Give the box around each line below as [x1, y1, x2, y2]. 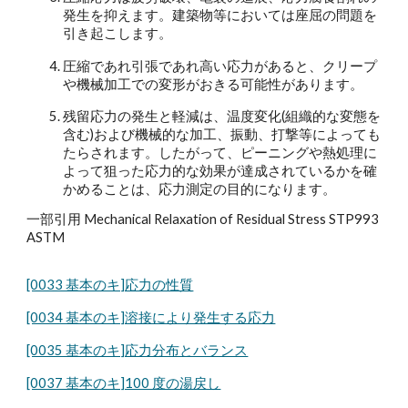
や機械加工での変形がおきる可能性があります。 [63, 76, 364, 92]
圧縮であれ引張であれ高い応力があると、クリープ [63, 57, 378, 74]
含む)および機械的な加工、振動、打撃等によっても [63, 126, 382, 142]
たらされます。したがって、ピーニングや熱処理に [63, 144, 378, 160]
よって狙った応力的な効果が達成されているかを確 [63, 162, 378, 178]
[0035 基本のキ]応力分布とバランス [26, 342, 249, 359]
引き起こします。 [63, 25, 173, 42]
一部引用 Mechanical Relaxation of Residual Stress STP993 [26, 211, 380, 228]
